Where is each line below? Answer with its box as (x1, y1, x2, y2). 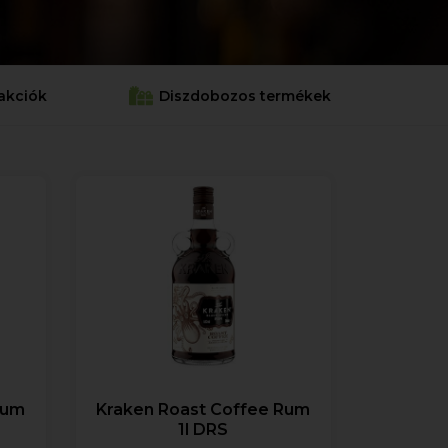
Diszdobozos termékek (158, 87, 331, 105)
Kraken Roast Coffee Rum (96, 399, 311, 419)
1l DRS (178, 419, 229, 439)
